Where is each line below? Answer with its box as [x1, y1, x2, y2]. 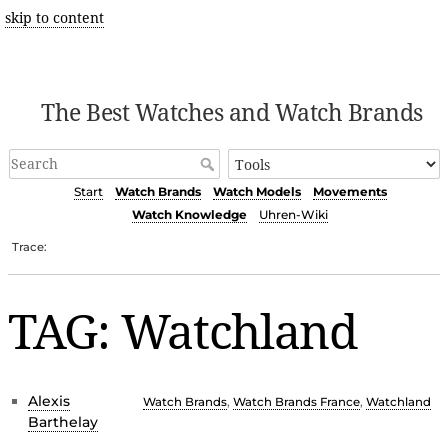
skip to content [4, 8, 104, 27]
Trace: [12, 239, 48, 254]
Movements [312, 184, 387, 200]
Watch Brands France [233, 394, 360, 409]
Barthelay [28, 412, 98, 431]
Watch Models [212, 184, 301, 200]
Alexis [28, 391, 70, 410]
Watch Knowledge [132, 207, 247, 223]
